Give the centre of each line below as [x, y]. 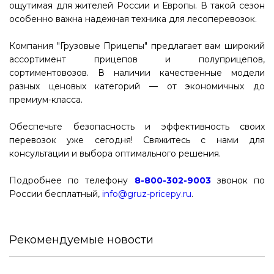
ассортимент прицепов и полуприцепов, [137, 59]
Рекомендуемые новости [81, 240]
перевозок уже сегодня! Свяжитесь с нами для [137, 140]
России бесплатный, [56, 194]
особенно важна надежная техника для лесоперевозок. [133, 19]
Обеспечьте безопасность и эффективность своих [137, 127]
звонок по [238, 180]
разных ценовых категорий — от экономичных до [137, 86]
